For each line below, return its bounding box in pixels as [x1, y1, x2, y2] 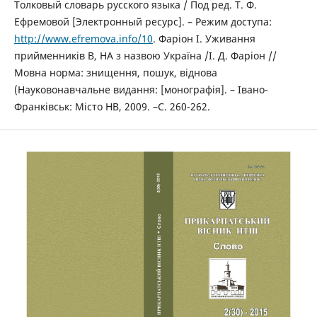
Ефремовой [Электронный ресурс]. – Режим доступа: [13, 15, 272, 29]
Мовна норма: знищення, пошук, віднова [13, 66, 217, 80]
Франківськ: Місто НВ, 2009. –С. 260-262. [13, 100, 210, 114]
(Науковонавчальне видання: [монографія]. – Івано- [13, 83, 268, 97]
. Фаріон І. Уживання [152, 32, 255, 46]
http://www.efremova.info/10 [13, 32, 153, 46]
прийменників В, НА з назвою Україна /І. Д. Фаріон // [13, 49, 277, 63]
